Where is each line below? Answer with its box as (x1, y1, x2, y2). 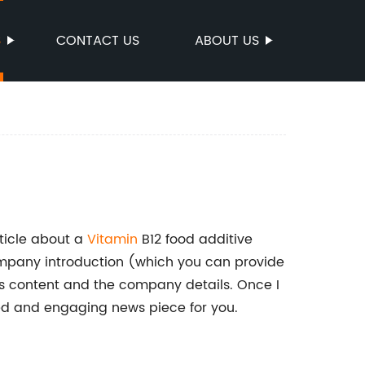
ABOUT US (195, 30, 259, 51)
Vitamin (87, 229, 138, 250)
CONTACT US (56, 30, 139, 51)
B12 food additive (138, 229, 253, 250)
